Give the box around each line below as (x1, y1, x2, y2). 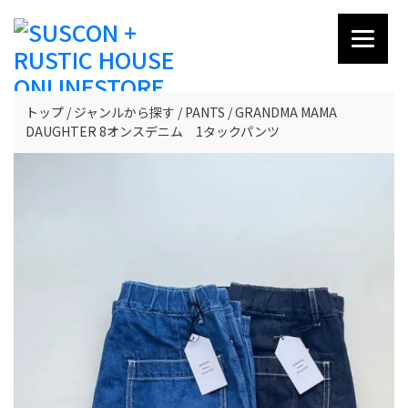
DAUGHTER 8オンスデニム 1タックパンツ (25, 122, 280, 140)
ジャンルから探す (74, 103, 175, 121)
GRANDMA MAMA (235, 103, 337, 121)
